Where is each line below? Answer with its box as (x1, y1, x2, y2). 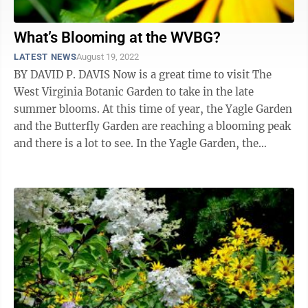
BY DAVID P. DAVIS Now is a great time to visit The (14, 68, 113, 81)
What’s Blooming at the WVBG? (14, 29, 221, 46)
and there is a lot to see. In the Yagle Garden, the (14, 137, 136, 150)
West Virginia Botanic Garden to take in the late (14, 85, 254, 98)
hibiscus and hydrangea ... (14, 154, 145, 167)
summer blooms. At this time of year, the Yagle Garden (14, 102, 292, 115)
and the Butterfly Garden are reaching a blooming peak (14, 120, 291, 133)
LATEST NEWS (14, 52, 77, 62)
